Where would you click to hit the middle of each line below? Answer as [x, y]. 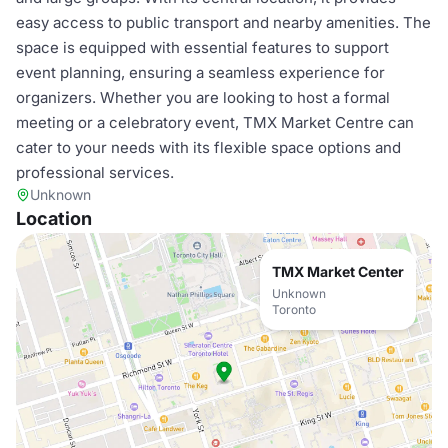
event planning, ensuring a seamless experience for [200, 72]
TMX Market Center [338, 271]
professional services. [95, 172]
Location [54, 218]
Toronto [294, 309]
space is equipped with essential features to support [202, 47]
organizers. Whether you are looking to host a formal [203, 97]
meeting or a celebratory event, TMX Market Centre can [215, 122]
